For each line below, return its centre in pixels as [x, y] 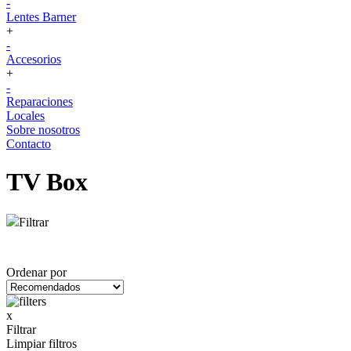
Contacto [29, 144]
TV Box [47, 182]
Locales [25, 116]
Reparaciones [40, 101]
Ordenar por [36, 272]
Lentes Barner [41, 17]
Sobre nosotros [43, 130]
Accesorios [34, 59]
